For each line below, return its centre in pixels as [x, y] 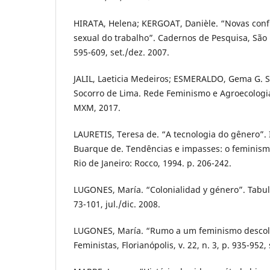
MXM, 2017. [97, 108]
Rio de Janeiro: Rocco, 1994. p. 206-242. [152, 163]
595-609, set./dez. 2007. [121, 52]
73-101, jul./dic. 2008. [117, 204]
